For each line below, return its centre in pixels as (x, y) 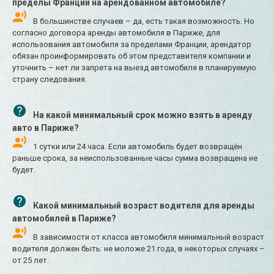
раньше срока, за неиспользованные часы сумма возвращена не (135, 158)
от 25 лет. (31, 261)
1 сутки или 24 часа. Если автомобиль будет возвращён (138, 147)
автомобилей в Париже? (64, 219)
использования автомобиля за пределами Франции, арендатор (132, 45)
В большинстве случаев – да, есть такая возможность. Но (144, 21)
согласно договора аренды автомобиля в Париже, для (116, 33)
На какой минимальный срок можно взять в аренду (143, 115)
